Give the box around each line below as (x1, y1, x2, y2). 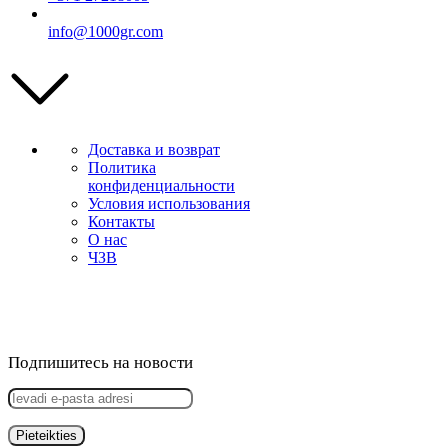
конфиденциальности (88, 176, 235, 194)
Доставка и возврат (88, 140, 220, 158)
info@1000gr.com (48, 22, 163, 40)
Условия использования (88, 194, 250, 212)
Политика (88, 158, 156, 176)
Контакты (88, 212, 155, 230)
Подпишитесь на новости (8, 352, 193, 372)
